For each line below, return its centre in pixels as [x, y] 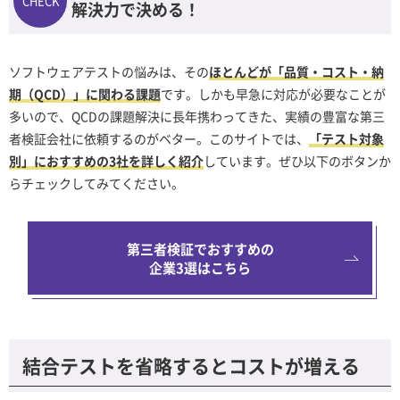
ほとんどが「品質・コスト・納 [296, 71]
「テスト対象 [346, 138]
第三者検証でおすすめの [200, 249]
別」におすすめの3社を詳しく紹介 [106, 161]
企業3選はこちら [200, 267]
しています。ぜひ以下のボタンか [297, 161]
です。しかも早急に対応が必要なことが [273, 94]
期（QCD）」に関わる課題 [85, 94]
